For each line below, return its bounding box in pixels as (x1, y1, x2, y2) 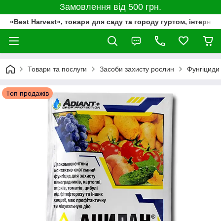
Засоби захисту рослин (100, 65, 174, 73)
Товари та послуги (28, 65, 87, 73)
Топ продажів (6, 89, 49, 97)
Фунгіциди (187, 65, 220, 73)
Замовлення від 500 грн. (60, 2, 161, 12)
